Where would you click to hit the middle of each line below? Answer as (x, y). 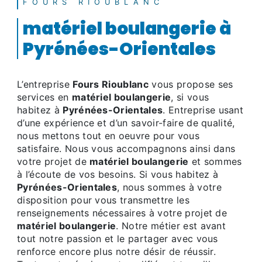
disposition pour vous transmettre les (103, 200)
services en (44, 97)
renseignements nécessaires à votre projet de (122, 213)
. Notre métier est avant (171, 226)
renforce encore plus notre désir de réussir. (117, 252)
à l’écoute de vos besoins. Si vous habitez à (118, 175)
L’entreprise (45, 85)
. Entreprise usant (203, 110)
